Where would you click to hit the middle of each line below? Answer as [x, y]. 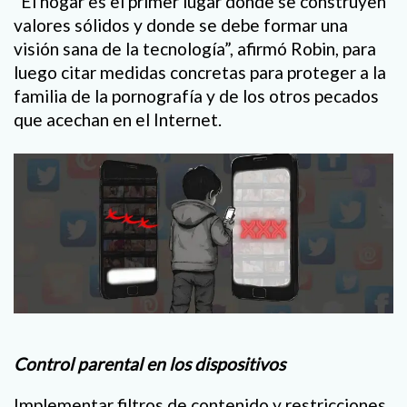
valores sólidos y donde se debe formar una [181, 25]
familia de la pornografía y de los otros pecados [196, 95]
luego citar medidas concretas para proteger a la [200, 72]
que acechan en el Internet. [118, 119]
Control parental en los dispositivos [149, 364]
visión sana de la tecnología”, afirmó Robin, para [195, 48]
